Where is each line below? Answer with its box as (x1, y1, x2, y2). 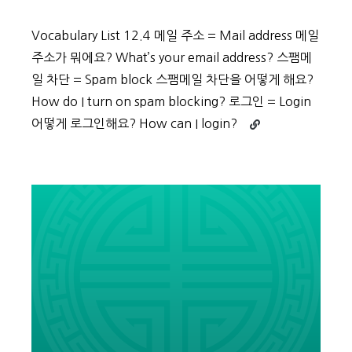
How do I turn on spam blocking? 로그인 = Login (31, 95, 311, 108)
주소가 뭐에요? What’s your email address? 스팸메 (31, 51, 312, 64)
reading (249, 134, 285, 144)
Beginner (249, 152, 291, 162)
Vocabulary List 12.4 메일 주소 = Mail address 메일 (31, 29, 319, 42)
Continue (249, 115, 294, 126)
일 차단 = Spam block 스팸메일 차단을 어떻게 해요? (31, 73, 313, 86)
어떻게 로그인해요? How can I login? (31, 117, 237, 130)
